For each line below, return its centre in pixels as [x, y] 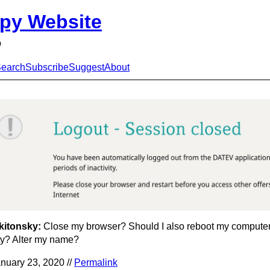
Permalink [96, 263]
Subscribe [47, 67]
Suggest [86, 67]
